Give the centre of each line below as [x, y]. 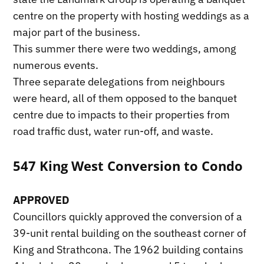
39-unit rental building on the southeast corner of [130, 233]
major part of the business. [77, 32]
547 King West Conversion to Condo [128, 166]
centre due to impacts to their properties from [122, 115]
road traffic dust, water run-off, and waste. [113, 131]
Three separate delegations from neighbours [119, 82]
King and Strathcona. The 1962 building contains [128, 250]
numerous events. [56, 65]
